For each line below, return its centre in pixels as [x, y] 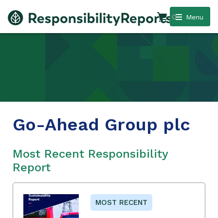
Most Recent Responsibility [90, 154]
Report [32, 167]
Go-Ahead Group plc [101, 124]
